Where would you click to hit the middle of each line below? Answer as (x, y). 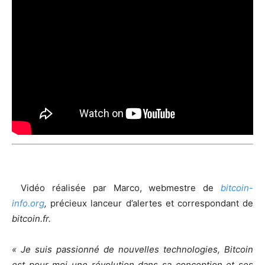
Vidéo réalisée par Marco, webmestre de (121, 188)
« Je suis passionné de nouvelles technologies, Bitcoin (132, 249)
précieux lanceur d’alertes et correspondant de (152, 203)
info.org (28, 203)
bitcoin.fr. (31, 218)
